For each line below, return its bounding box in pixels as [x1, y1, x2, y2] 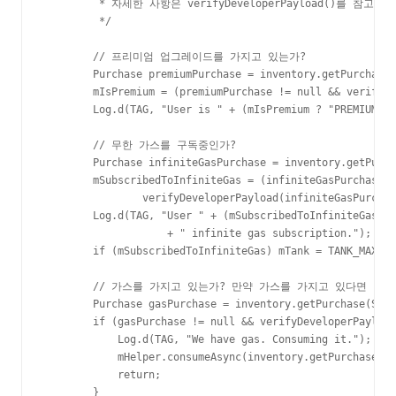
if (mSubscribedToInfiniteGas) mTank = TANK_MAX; [43, 245, 384, 258]
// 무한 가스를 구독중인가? [43, 139, 236, 152]
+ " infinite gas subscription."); [43, 227, 371, 240]
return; [43, 369, 161, 382]
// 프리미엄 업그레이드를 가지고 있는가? [43, 50, 306, 64]
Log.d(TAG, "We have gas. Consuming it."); [43, 333, 371, 346]
